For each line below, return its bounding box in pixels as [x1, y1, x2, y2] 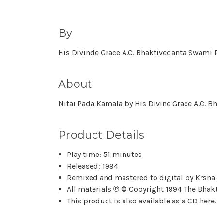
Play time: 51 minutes [67, 150, 142, 159]
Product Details [58, 128, 144, 141]
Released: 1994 [67, 161, 119, 170]
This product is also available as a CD [67, 196, 200, 205]
